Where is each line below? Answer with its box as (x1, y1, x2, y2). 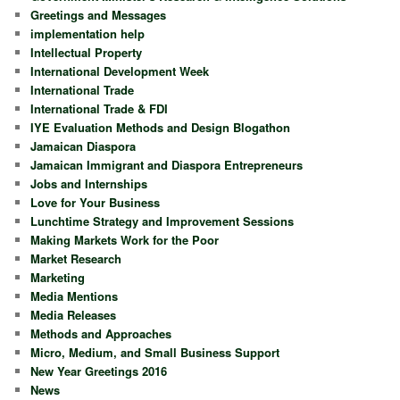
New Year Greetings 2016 (30, 362, 168, 379)
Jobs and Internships (30, 174, 148, 192)
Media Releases (30, 305, 117, 323)
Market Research (30, 249, 122, 267)
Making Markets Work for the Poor (30, 230, 220, 248)
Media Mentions (30, 287, 119, 304)
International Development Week (30, 62, 210, 79)
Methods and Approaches (30, 324, 172, 342)
